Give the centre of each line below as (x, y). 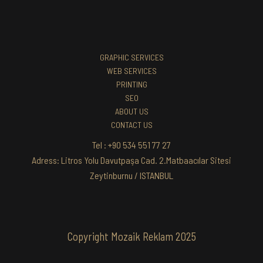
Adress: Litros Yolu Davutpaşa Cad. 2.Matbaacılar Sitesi (131, 160)
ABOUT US (131, 111)
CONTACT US (131, 125)
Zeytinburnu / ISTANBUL (131, 175)
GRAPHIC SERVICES (131, 57)
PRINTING (131, 84)
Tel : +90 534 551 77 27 (131, 145)
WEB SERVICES (131, 71)
